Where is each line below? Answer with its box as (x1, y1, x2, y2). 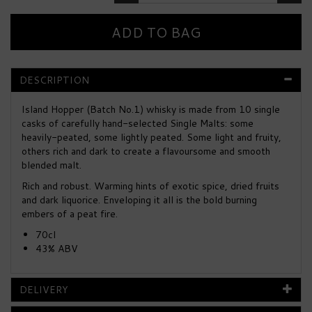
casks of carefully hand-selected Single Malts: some (22, 116, 253, 130)
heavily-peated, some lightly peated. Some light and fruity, (22, 130, 281, 144)
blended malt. (22, 158, 81, 172)
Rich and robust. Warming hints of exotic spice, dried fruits (22, 179, 279, 193)
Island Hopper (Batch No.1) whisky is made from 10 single (22, 102, 280, 116)
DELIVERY (19, 283, 68, 297)
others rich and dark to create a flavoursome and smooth (22, 144, 270, 158)
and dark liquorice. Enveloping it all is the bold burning (22, 193, 257, 207)
